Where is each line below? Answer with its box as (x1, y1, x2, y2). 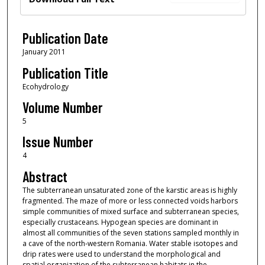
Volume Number (22, 99, 102, 117)
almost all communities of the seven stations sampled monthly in (22, 227, 239, 238)
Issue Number (22, 133, 93, 151)
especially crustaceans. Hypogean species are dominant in (22, 216, 218, 227)
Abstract (22, 167, 67, 185)
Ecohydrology (22, 81, 69, 92)
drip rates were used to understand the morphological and (22, 248, 221, 259)
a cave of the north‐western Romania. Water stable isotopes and (22, 238, 238, 248)
